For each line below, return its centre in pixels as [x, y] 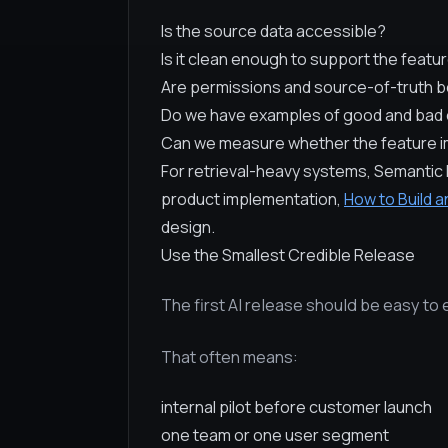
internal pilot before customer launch [296, 407]
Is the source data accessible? [273, 31]
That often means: [229, 357]
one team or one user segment [275, 435]
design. [188, 227]
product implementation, [252, 199]
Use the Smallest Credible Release [288, 255]
